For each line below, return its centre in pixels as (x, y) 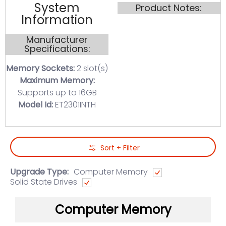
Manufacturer (57, 40)
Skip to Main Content (43, 148)
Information (57, 20)
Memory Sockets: (41, 68)
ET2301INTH (75, 105)
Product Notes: (169, 8)
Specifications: (57, 49)
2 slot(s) (92, 68)
